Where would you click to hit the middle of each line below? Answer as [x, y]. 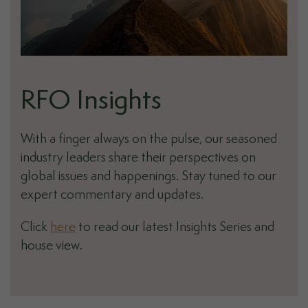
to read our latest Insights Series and [175, 228]
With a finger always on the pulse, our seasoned [149, 140]
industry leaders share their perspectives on [138, 158]
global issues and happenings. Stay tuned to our [148, 177]
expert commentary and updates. [112, 195]
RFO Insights [91, 102]
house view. [52, 246]
